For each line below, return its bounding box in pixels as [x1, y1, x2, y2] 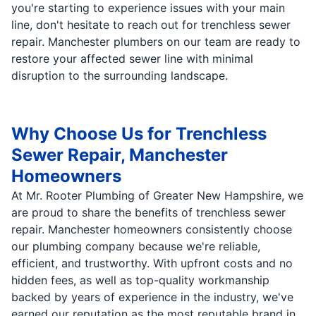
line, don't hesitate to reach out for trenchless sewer [11, 17, 291, 32]
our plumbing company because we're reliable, [11, 238, 260, 253]
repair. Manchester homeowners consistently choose [11, 221, 292, 236]
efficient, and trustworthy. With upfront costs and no [11, 255, 293, 270]
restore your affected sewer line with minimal [11, 51, 253, 66]
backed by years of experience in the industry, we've [11, 289, 293, 304]
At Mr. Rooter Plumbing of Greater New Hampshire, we [11, 188, 303, 202]
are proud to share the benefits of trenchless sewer [11, 205, 286, 219]
